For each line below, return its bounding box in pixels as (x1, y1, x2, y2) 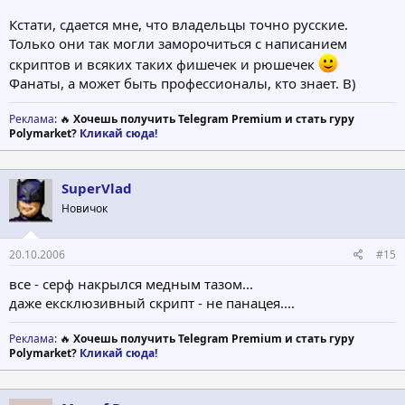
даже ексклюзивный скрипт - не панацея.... (9, 294, 295, 313)
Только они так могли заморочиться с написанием (9, 33, 347, 52)
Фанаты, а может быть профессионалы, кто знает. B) (9, 73, 356, 92)
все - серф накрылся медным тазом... (9, 275, 253, 294)
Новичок (61, 200, 108, 216)
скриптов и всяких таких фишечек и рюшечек (9, 54, 318, 73)
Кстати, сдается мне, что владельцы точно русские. (9, 14, 348, 33)
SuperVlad (61, 178, 132, 197)
